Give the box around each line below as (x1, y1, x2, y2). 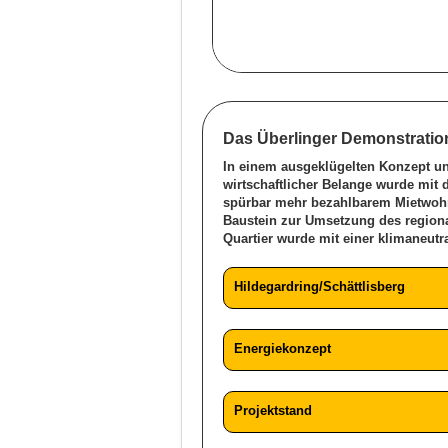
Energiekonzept (234, 341, 331, 356)
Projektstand (234, 403, 312, 418)
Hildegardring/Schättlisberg (234, 279, 405, 294)
